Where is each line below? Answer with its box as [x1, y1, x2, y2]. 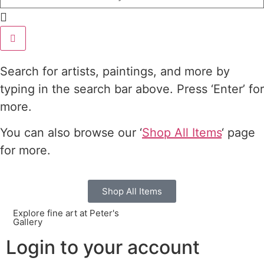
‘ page [222, 126, 255, 140]
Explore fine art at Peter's [13, 207, 120, 219]
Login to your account [6, 235, 200, 259]
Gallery [13, 216, 43, 227]
